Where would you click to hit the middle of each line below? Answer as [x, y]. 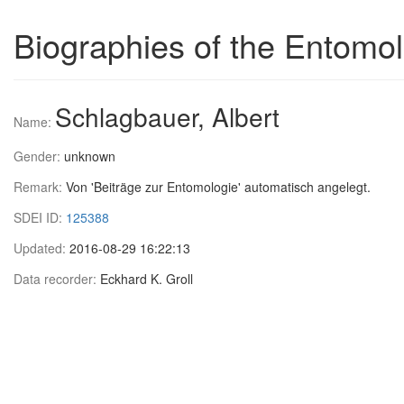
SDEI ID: [40, 217]
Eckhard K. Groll [147, 279]
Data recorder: [57, 279]
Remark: [40, 187]
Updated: [41, 248]
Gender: [39, 156]
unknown [90, 156]
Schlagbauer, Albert [167, 116]
